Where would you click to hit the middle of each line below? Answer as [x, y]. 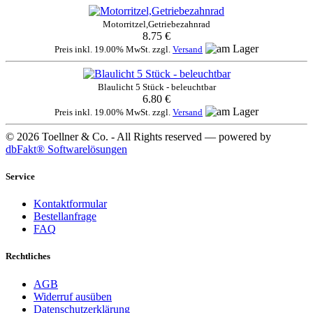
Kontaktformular [70, 204]
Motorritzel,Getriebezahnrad [156, 24]
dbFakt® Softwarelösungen [66, 149]
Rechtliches [28, 256]
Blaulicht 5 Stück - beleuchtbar [156, 87]
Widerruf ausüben [73, 296]
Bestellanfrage [65, 217]
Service [20, 177]
